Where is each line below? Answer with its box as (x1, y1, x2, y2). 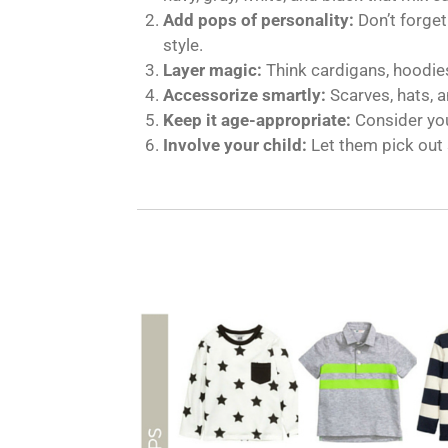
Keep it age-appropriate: (162, 109, 351, 130)
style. (162, 34, 203, 55)
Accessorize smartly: (162, 84, 326, 105)
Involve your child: (162, 134, 307, 155)
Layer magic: (162, 59, 262, 80)
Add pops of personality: (162, 9, 354, 30)
